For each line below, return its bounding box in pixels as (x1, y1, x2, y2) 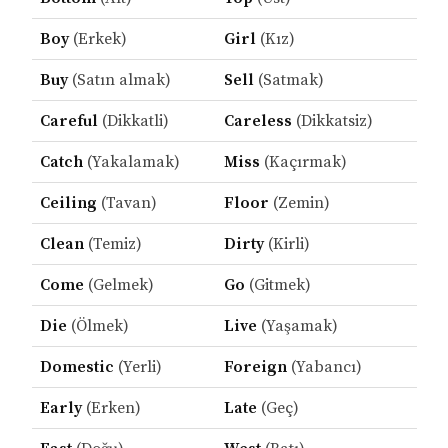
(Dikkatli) (97, 111, 169, 132)
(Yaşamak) (256, 316, 338, 337)
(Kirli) (263, 234, 310, 255)
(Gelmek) (83, 275, 154, 296)
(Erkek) (68, 29, 127, 50)
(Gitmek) (244, 275, 311, 296)
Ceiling (39, 193, 97, 214)
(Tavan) (96, 193, 157, 214)
